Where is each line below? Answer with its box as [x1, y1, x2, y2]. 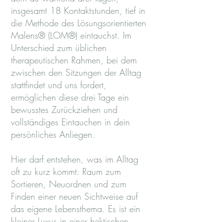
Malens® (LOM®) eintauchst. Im [11, 29, 131, 41]
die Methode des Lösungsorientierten [11, 17, 146, 29]
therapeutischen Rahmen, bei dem [11, 54, 137, 66]
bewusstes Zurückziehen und [11, 104, 117, 115]
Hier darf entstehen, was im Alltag [11, 153, 138, 165]
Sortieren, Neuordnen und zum [11, 178, 126, 190]
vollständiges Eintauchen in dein [11, 116, 130, 128]
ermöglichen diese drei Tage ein [11, 91, 129, 103]
